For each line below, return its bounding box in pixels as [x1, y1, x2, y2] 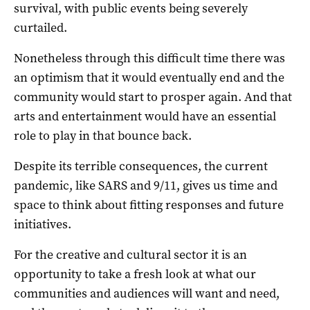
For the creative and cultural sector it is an [14, 246, 247, 263]
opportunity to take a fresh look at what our [14, 265, 256, 282]
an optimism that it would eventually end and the [14, 69, 284, 86]
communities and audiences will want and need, [14, 284, 280, 302]
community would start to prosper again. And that [14, 88, 292, 105]
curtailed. [14, 19, 67, 36]
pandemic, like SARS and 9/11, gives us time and [14, 176, 277, 194]
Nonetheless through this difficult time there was [14, 49, 285, 66]
